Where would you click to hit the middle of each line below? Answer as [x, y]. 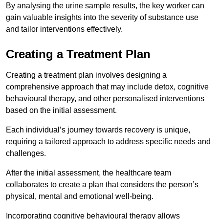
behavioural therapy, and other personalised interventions [105, 98]
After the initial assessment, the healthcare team [88, 173]
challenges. [26, 153]
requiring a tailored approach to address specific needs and [108, 141]
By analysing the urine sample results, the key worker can [105, 5]
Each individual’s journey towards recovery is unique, [98, 130]
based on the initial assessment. [61, 110]
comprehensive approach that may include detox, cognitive [107, 87]
